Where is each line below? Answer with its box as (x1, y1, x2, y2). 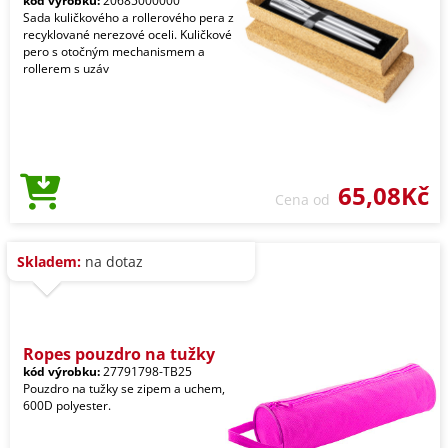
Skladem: (17, 252, 81, 272)
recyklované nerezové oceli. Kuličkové (23, 26, 232, 44)
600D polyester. (23, 397, 111, 415)
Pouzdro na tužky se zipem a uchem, (23, 380, 225, 398)
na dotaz (81, 252, 143, 272)
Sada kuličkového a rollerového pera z (23, 9, 234, 27)
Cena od (275, 190, 338, 210)
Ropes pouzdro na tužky (23, 343, 215, 366)
